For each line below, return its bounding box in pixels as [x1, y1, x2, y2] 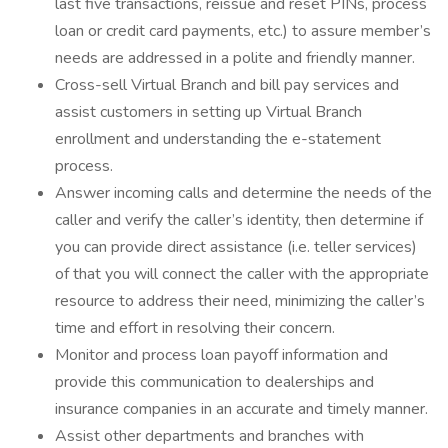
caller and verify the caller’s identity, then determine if [55, 209, 423, 231]
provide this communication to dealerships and [55, 371, 374, 393]
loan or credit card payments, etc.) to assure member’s [55, 20, 431, 42]
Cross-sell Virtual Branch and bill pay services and [55, 74, 399, 96]
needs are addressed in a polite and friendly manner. [55, 47, 415, 69]
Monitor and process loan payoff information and [55, 344, 388, 366]
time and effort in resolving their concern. [55, 317, 335, 339]
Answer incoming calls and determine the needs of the [55, 182, 432, 204]
